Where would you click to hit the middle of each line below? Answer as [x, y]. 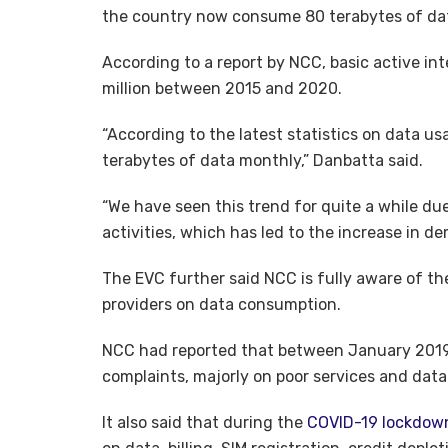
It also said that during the [204, 423]
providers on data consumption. [221, 305]
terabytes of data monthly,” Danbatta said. [262, 161]
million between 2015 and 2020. [222, 89]
